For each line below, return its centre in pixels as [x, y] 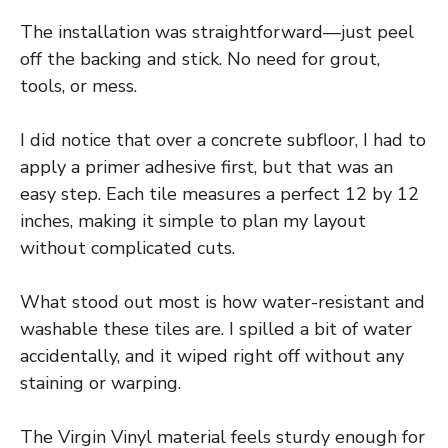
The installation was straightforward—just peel [217, 31]
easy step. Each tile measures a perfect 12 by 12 [219, 193]
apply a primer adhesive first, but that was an [206, 166]
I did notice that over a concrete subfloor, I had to [223, 139]
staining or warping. [100, 382]
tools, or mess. [78, 85]
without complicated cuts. [127, 247]
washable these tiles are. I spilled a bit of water [216, 328]
